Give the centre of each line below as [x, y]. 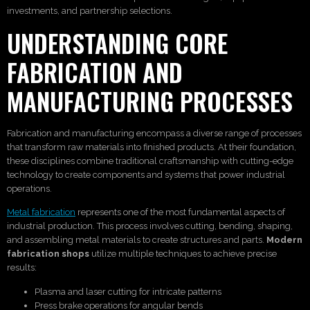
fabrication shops [48, 254]
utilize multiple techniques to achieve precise [183, 254]
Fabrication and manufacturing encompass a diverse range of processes [154, 133]
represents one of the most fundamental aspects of [180, 212]
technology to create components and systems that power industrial [146, 174]
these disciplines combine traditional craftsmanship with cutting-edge [150, 161]
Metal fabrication [41, 212]
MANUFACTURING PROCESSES [150, 101]
